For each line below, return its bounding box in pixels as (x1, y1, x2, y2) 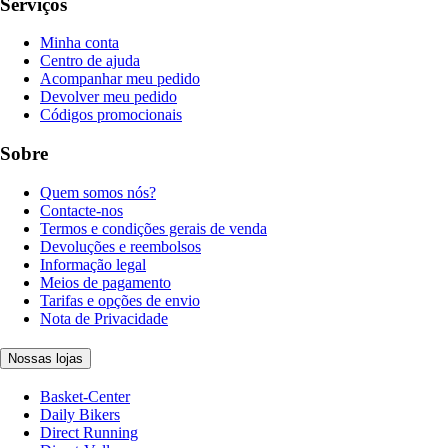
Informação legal (40, 255, 146, 273)
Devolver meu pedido (40, 88, 177, 106)
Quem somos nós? (40, 183, 156, 201)
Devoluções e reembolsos (40, 237, 201, 255)
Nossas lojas (8, 351, 83, 367)
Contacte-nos (40, 201, 123, 219)
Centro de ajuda (40, 52, 140, 70)
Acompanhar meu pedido (40, 70, 200, 88)
